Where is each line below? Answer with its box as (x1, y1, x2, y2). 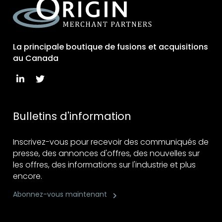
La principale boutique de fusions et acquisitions (13, 41, 209, 53)
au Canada (13, 53, 59, 64)
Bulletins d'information (13, 109, 132, 123)
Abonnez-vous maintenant (13, 189, 108, 199)
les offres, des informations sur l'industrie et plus (13, 159, 196, 170)
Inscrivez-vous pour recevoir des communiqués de (13, 136, 209, 148)
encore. (13, 170, 43, 182)
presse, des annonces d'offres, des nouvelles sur (13, 148, 200, 159)
